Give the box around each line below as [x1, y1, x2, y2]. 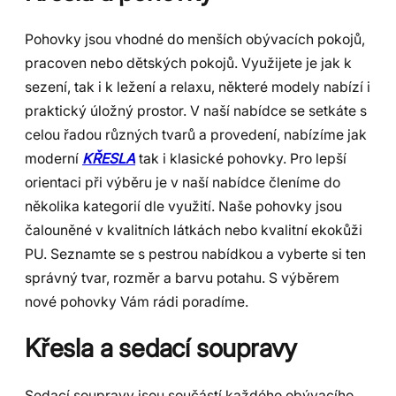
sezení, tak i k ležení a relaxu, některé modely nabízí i [25, 78, 370, 95]
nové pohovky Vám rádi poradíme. [25, 293, 248, 310]
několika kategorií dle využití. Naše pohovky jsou [25, 197, 342, 215]
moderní [25, 149, 82, 167]
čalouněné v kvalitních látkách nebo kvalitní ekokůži [25, 221, 362, 239]
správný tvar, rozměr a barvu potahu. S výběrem [25, 269, 339, 286]
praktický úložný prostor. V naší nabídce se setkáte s [25, 102, 367, 119]
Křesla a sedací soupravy [25, 332, 298, 364]
